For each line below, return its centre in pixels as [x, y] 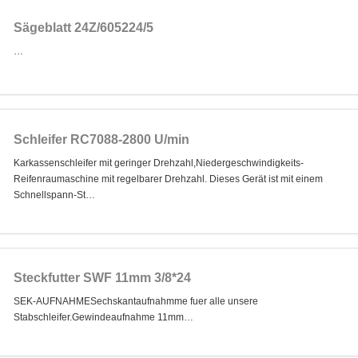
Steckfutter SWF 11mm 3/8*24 [102, 278]
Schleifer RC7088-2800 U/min [101, 139]
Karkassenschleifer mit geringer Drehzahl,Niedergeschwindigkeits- [158, 163]
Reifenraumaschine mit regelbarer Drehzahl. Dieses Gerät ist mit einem [168, 179]
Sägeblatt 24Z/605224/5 [83, 28]
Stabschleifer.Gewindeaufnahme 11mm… [103, 318]
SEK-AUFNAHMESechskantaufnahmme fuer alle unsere [135, 302]
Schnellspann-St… [54, 195]
